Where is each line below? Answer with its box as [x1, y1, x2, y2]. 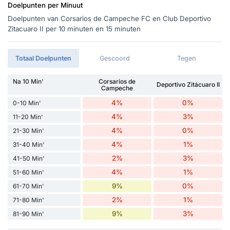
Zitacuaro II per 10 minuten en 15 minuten [8, 24, 141, 33]
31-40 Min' [13, 140, 45, 148]
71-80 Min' [13, 196, 44, 204]
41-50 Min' [13, 154, 45, 162]
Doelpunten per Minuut [8, 1, 83, 10]
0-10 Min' [13, 99, 41, 107]
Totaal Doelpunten [15, 54, 72, 62]
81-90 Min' [13, 209, 44, 218]
